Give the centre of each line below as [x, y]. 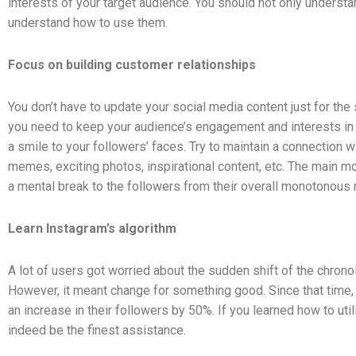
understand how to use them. [89, 22]
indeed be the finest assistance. [99, 330]
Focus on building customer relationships [132, 64]
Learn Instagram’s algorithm [92, 228]
